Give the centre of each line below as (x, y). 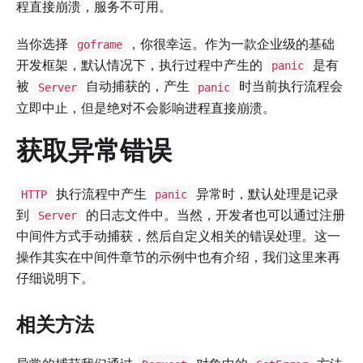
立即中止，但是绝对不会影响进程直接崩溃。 (146, 107)
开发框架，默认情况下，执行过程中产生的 (141, 65)
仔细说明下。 (55, 278)
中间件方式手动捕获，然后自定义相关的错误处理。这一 (178, 235)
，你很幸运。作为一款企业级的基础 (231, 44)
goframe (99, 45)
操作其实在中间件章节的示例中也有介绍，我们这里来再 (178, 256)
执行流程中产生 (101, 193)
